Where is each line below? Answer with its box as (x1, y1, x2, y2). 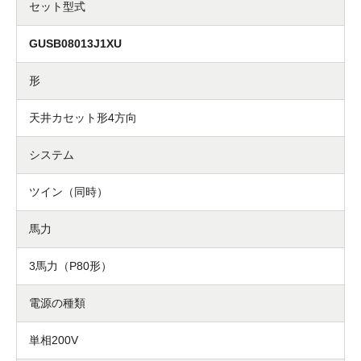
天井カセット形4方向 (29, 110, 137, 124)
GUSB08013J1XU (29, 36, 122, 50)
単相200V (29, 333, 78, 346)
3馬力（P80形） (29, 259, 112, 272)
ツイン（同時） (29, 185, 108, 198)
